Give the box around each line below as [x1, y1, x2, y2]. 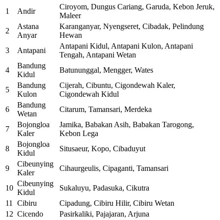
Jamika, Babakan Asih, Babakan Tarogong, [59, 120, 194, 129]
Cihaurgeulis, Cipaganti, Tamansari [59, 164, 168, 173]
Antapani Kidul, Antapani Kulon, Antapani [59, 42, 193, 51]
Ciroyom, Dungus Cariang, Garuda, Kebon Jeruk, [59, 2, 215, 11]
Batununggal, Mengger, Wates [59, 66, 153, 75]
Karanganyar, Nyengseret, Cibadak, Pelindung [59, 22, 204, 31]
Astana [17, 22, 39, 31]
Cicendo [17, 210, 43, 219]
